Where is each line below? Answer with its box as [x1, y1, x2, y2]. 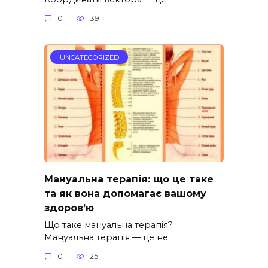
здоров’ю [44, 202, 94, 214]
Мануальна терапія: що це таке [44, 173, 214, 185]
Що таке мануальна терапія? [44, 219, 173, 230]
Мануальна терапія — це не [44, 232, 168, 243]
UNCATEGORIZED [59, 53, 119, 62]
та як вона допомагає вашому [44, 187, 206, 199]
